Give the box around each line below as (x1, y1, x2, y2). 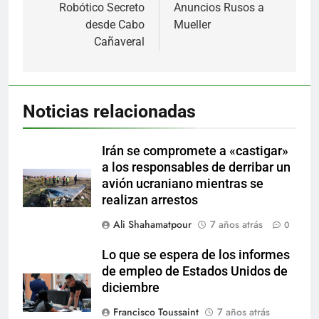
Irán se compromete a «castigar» (102, 144, 288, 159)
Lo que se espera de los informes (102, 248, 290, 263)
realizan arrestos (102, 193, 198, 208)
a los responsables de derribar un (102, 160, 291, 175)
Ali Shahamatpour (113, 217, 192, 232)
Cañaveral (94, 35, 145, 49)
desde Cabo (85, 18, 145, 32)
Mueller (174, 18, 211, 32)
